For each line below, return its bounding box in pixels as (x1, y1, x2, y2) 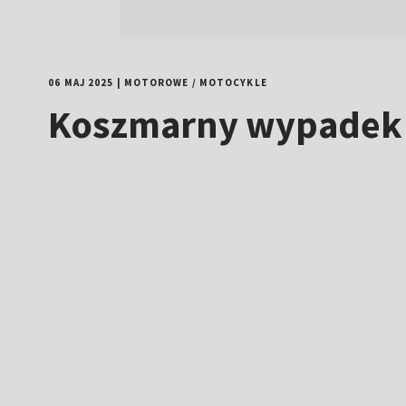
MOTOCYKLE (198, 76, 267, 89)
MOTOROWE (123, 76, 189, 89)
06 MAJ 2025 (48, 76, 114, 89)
